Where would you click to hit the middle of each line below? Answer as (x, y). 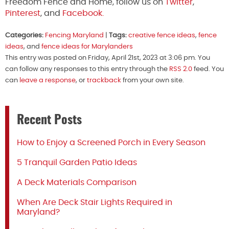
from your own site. (153, 80)
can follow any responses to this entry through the (87, 69)
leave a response (48, 80)
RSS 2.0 (181, 69)
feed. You (208, 69)
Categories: (24, 35)
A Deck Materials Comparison (77, 182)
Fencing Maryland (74, 35)
